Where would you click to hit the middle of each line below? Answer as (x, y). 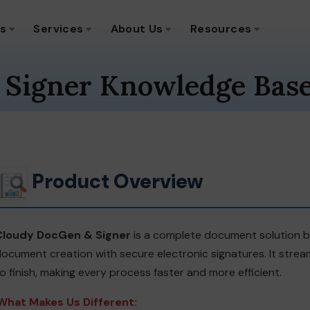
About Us (137, 29)
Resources (221, 29)
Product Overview (118, 182)
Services (58, 29)
